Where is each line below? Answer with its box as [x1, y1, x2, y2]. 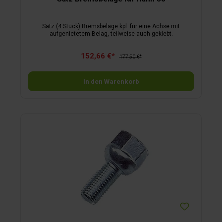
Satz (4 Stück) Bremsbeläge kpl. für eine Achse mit [42, 23, 180, 30]
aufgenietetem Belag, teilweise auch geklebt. [49, 30, 173, 38]
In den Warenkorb [83, 77, 139, 85]
